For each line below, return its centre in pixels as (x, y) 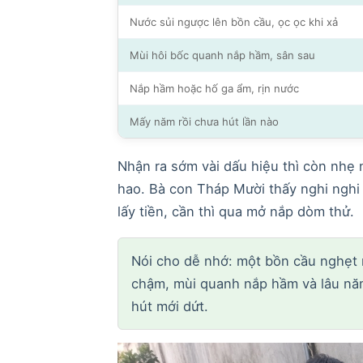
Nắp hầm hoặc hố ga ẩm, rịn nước (214, 89)
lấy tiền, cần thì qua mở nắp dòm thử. (235, 212)
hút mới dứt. (169, 307)
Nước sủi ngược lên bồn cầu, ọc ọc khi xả (233, 22)
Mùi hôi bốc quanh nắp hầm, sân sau (222, 56)
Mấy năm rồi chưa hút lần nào (204, 122)
